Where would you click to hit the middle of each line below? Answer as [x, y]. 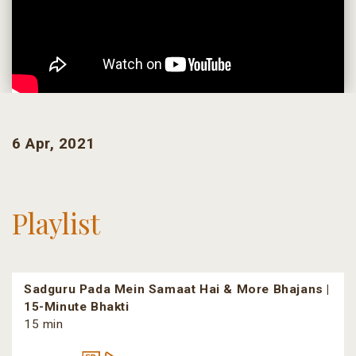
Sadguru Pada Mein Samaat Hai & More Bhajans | [177, 290]
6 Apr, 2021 [54, 144]
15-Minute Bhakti [77, 307]
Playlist [56, 223]
